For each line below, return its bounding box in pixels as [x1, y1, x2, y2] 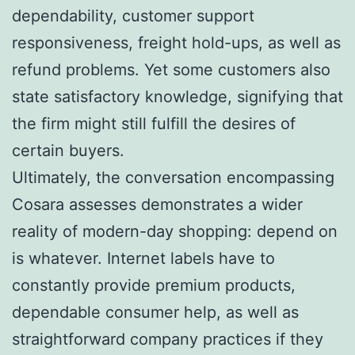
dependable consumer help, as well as [12, 302, 299, 322]
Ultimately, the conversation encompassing [12, 167, 334, 187]
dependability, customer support [12, 6, 254, 25]
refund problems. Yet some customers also [12, 59, 330, 79]
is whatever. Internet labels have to [12, 248, 275, 268]
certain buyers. [12, 140, 124, 160]
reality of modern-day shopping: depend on [12, 221, 338, 241]
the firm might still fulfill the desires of [12, 113, 296, 133]
